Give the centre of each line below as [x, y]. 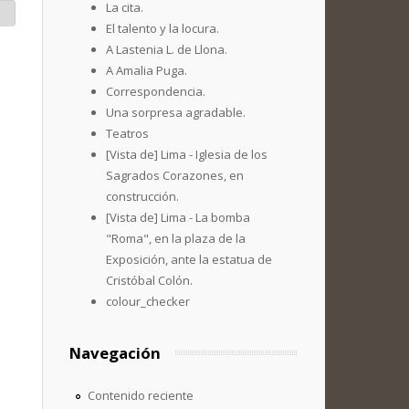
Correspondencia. [156, 91]
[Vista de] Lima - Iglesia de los [187, 154]
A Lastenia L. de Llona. [167, 49]
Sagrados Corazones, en [175, 175]
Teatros [127, 133]
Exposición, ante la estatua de [189, 259]
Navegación [115, 353]
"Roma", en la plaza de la [176, 238]
